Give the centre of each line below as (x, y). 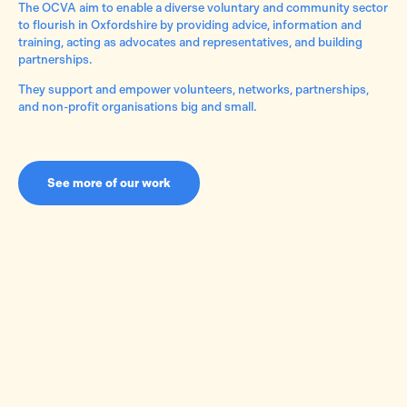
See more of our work (109, 184)
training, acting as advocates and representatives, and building (190, 43)
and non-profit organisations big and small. (138, 107)
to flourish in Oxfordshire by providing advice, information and (190, 25)
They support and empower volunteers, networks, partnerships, (194, 90)
